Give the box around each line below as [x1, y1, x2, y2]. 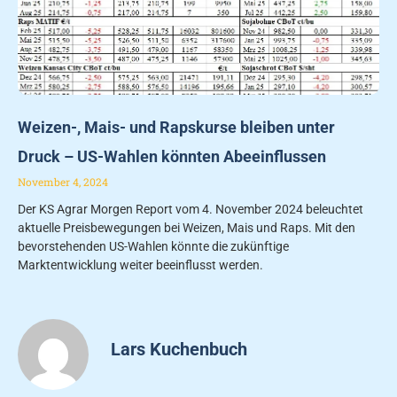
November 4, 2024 [18, 175, 108, 190]
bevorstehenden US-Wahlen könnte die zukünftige [18, 239, 289, 254]
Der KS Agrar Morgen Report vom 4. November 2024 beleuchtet [18, 202, 363, 217]
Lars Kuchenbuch [111, 339, 247, 361]
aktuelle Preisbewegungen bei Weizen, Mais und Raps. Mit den [18, 221, 355, 236]
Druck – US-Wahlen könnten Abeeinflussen [18, 147, 326, 167]
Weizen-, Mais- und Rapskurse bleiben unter [18, 118, 335, 137]
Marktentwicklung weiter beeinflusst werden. [18, 258, 263, 273]
